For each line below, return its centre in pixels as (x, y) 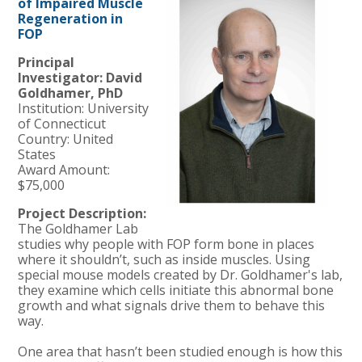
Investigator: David (80, 77)
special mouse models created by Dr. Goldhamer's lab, (181, 274)
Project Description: (84, 213)
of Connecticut (62, 123)
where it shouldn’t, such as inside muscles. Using (164, 259)
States (37, 154)
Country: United (66, 139)
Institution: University (84, 108)
